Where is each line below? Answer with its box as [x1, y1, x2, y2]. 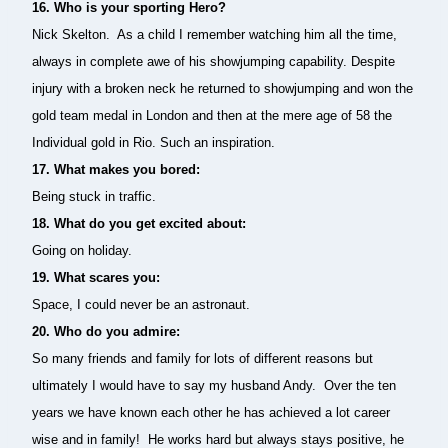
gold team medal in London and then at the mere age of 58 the [32, 108, 392, 123]
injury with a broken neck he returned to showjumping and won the [32, 81, 413, 96]
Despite [351, 54, 395, 69]
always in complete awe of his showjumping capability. [32, 54, 351, 69]
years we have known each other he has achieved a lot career [32, 405, 390, 420]
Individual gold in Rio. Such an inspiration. [32, 135, 275, 150]
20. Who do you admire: [32, 324, 180, 339]
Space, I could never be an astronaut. [32, 297, 250, 312]
